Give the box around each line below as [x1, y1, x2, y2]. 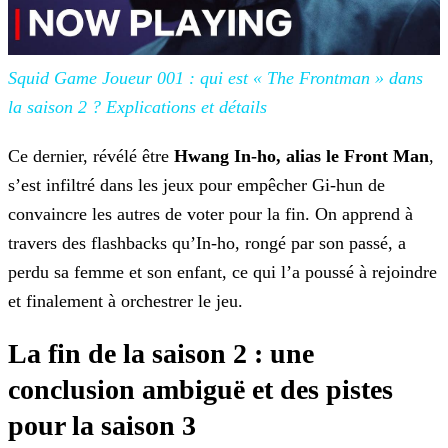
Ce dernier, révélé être [8, 146, 174, 167]
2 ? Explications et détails [73, 97, 267, 118]
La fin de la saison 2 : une [8, 338, 314, 370]
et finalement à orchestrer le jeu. [8, 291, 243, 312]
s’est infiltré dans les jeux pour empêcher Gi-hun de [8, 175, 385, 196]
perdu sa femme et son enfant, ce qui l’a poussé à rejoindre [8, 262, 437, 283]
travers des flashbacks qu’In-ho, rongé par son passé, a [8, 233, 406, 254]
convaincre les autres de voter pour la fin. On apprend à [8, 204, 413, 225]
